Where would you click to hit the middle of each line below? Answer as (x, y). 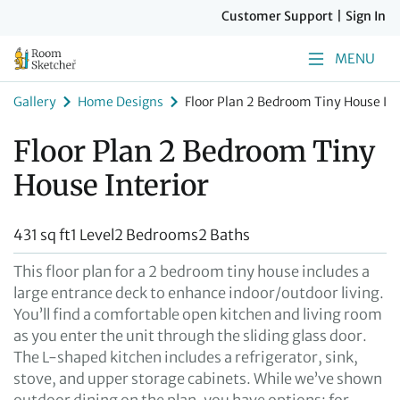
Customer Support (277, 16)
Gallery (35, 101)
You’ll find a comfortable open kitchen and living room (198, 314)
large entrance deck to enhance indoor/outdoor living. (199, 293)
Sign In (366, 16)
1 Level (92, 235)
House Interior (111, 186)
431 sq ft (42, 235)
